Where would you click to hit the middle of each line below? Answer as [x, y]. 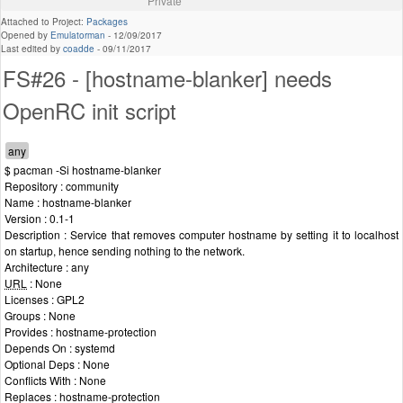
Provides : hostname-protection [81, 332]
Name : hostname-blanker [68, 202]
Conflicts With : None [55, 381]
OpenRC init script [90, 111]
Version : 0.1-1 [40, 219]
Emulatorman [78, 36]
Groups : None [40, 316]
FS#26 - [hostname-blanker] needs [167, 78]
